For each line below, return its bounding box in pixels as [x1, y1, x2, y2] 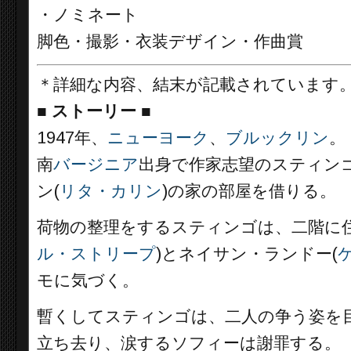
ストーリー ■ [52, 102, 151, 121]
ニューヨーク [107, 128, 209, 147]
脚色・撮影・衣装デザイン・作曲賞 [37, 31, 303, 51]
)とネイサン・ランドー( [156, 244, 338, 263]
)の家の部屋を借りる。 [162, 182, 336, 201]
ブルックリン [226, 128, 329, 147]
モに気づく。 [37, 271, 139, 290]
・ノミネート [37, 5, 139, 24]
